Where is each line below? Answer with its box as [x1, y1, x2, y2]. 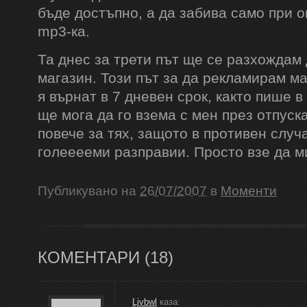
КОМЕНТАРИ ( [38, 247, 150, 267]
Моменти [221, 183, 277, 198]
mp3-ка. [38, 23, 90, 39]
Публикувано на [38, 183, 140, 198]
